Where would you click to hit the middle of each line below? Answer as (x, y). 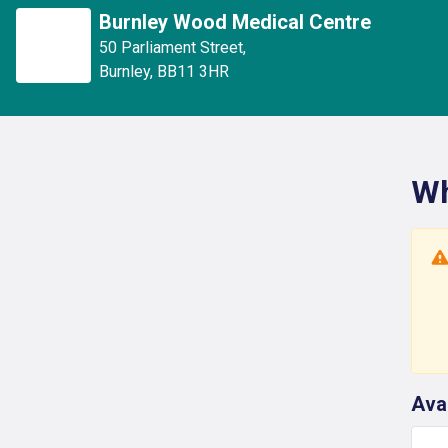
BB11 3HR (193, 71)
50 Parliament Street (171, 47)
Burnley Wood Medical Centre (235, 22)
